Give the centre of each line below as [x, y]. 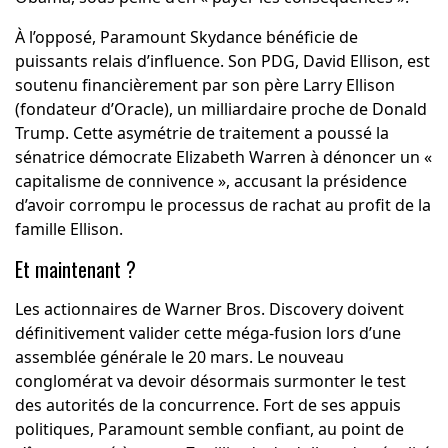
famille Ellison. [68, 229]
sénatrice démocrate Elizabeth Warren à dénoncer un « [223, 157]
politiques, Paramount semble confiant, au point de [209, 429]
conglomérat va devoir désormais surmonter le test [210, 381]
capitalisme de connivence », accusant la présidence [210, 181]
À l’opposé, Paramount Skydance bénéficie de [186, 37]
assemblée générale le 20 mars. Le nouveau [179, 357]
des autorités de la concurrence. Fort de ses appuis [207, 405]
